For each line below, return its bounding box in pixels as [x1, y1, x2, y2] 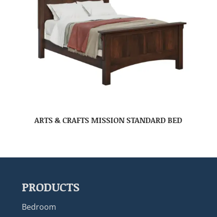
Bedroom [21, 201, 56, 212]
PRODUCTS [21, 178, 79, 195]
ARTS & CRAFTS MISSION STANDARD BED [34, 114, 183, 125]
